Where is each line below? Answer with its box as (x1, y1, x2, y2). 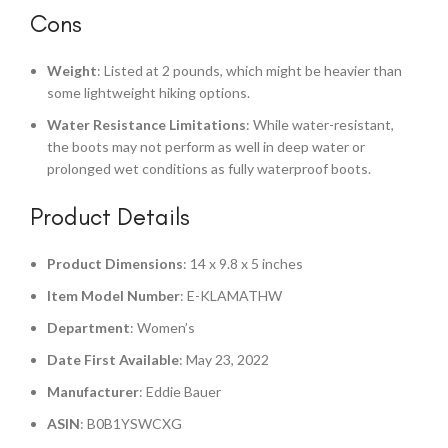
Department (47, 318, 130, 336)
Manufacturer (47, 382, 139, 400)
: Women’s (130, 318, 195, 336)
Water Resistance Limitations (47, 115, 246, 133)
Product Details (30, 201, 190, 231)
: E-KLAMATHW (180, 286, 282, 304)
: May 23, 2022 (179, 350, 269, 368)
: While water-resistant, (246, 115, 394, 133)
